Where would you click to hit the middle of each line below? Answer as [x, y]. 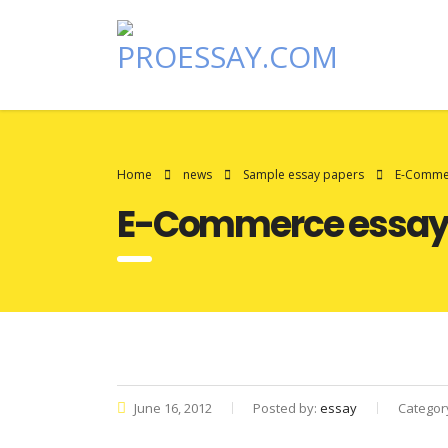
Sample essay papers [303, 174]
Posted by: [286, 408]
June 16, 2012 [171, 408]
